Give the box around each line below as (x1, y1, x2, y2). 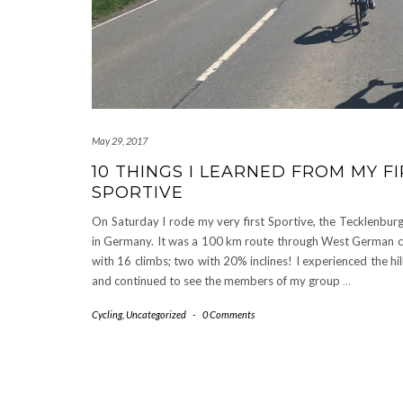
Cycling (92, 308, 122, 320)
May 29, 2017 (92, 134, 148, 147)
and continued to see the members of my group (92, 273, 343, 288)
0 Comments (202, 308, 255, 320)
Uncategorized (126, 308, 186, 320)
